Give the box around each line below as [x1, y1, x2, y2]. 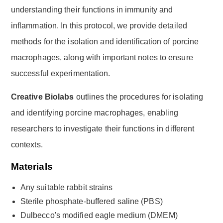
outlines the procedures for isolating [74, 92, 204, 101]
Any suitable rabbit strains [20, 183, 113, 192]
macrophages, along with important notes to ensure [10, 53, 193, 62]
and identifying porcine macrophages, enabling [10, 108, 179, 117]
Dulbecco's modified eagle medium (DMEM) [20, 211, 178, 220]
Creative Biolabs [10, 92, 74, 101]
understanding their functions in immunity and [10, 5, 173, 14]
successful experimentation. [10, 69, 111, 78]
